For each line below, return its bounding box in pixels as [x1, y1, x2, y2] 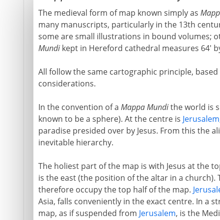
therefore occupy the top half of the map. [38, 184, 193, 195]
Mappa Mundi [120, 102, 168, 112]
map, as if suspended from [38, 208, 139, 219]
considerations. [38, 78, 96, 89]
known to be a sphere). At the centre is [38, 113, 183, 124]
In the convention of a [38, 102, 121, 112]
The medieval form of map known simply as [38, 7, 200, 18]
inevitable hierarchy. [38, 137, 113, 148]
